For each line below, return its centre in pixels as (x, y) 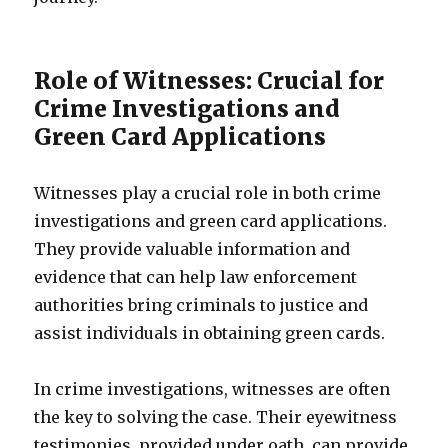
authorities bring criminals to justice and (201, 305)
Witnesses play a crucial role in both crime (208, 193)
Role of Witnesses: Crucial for (209, 80)
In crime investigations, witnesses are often (212, 389)
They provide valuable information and (192, 249)
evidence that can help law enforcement (196, 277)
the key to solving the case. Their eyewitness (216, 417)
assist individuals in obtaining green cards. (210, 333)
